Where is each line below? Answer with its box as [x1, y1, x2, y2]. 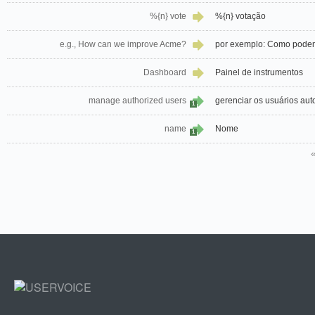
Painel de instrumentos [215, 67, 303, 78]
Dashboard [143, 67, 186, 78]
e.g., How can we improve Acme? [60, 39, 186, 50]
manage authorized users [89, 96, 186, 106]
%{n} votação [215, 11, 266, 22]
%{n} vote [150, 11, 186, 22]
